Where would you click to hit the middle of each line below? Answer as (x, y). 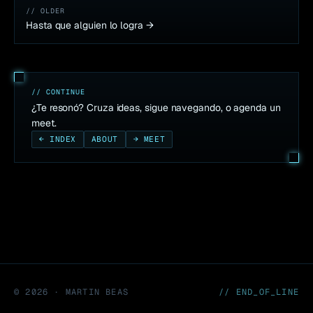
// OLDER (45, 11)
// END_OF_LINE (259, 292)
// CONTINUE (58, 92)
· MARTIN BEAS (89, 292)
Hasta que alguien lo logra (85, 26)
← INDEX (58, 139)
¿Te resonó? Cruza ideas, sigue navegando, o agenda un (156, 108)
